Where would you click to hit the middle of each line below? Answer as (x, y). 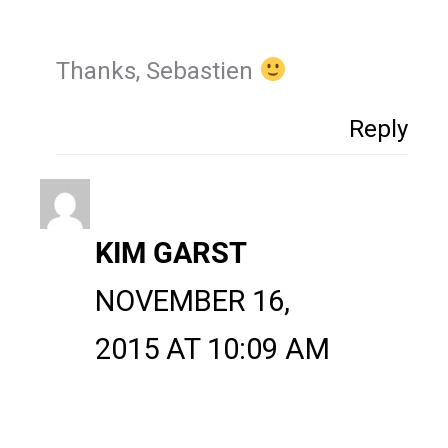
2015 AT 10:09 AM (212, 348)
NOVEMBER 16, (192, 300)
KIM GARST (170, 252)
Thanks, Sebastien (157, 70)
